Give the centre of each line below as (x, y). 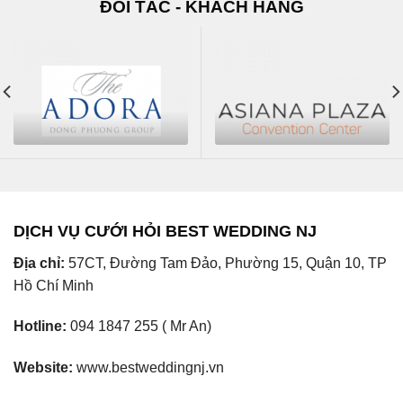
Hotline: (40, 327)
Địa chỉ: (41, 263)
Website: (43, 368)
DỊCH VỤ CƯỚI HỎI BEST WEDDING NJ (167, 231)
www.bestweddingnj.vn (148, 368)
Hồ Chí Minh (54, 285)
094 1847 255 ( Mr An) (139, 327)
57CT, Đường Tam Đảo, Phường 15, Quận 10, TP (228, 263)
